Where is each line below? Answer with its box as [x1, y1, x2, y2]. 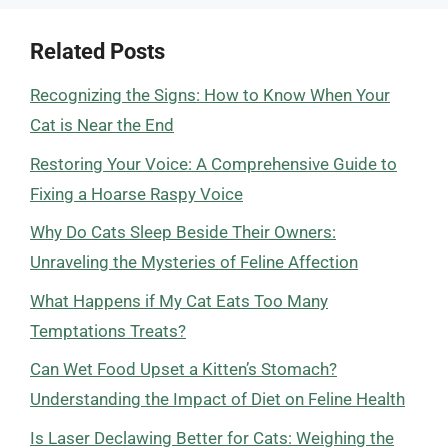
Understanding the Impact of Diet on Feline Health [30, 389, 405, 409]
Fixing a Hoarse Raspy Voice [30, 183, 243, 204]
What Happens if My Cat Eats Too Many [30, 290, 328, 311]
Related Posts [30, 39, 165, 64]
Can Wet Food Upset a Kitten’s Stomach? [30, 359, 337, 379]
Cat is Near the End [30, 115, 174, 135]
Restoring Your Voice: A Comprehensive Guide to [30, 153, 397, 174]
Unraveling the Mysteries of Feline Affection [30, 252, 358, 272]
